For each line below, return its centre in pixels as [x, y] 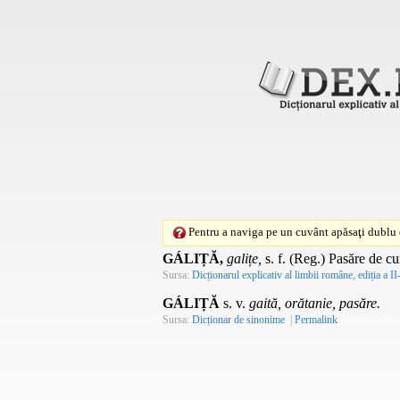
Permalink [316, 319]
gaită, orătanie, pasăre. [315, 303]
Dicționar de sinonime [238, 319]
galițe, [244, 258]
